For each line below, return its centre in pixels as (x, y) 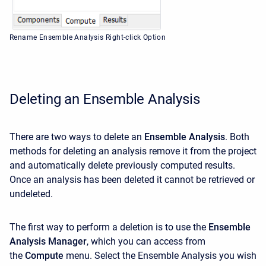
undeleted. (31, 194)
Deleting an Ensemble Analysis (105, 99)
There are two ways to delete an (76, 137)
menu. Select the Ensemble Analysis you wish (161, 256)
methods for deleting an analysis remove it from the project (133, 151)
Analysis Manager (48, 242)
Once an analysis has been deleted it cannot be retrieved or (132, 180)
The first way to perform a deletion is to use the (108, 227)
